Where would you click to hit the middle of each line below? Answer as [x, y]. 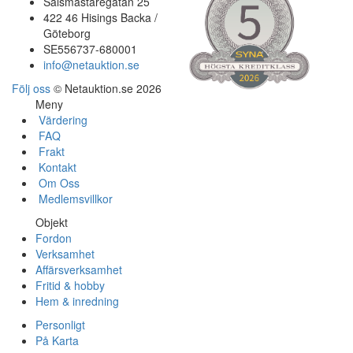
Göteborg [67, 33]
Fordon [54, 238]
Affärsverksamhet [79, 269]
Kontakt [56, 167]
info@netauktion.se [91, 65]
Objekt [52, 222]
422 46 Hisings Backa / [100, 17]
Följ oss [31, 88]
